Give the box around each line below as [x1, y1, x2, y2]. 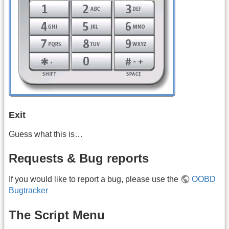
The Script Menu [9, 208, 105, 222]
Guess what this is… [9, 129, 83, 139]
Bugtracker [9, 186, 48, 195]
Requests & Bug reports [9, 151, 149, 166]
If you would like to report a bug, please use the [9, 175, 180, 184]
